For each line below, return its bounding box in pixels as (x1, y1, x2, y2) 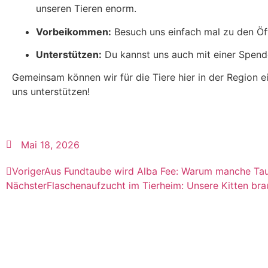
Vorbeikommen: (36, 25, 111, 38)
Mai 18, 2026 (21, 138, 80, 151)
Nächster (6, 179, 47, 191)
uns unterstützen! (12, 86, 90, 98)
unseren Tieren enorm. (36, 2, 136, 15)
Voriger (12, 165, 44, 177)
